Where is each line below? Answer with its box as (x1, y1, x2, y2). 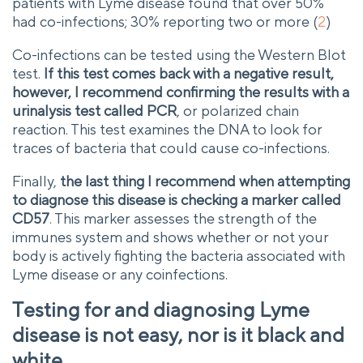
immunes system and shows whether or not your (12, 228, 329, 246)
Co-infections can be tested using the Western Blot (12, 45, 346, 63)
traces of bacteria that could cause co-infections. (12, 139, 330, 156)
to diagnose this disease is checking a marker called (12, 190, 341, 208)
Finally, (12, 172, 60, 190)
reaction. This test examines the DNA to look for (12, 120, 322, 138)
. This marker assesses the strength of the (49, 209, 317, 227)
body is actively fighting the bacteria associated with (12, 246, 345, 264)
